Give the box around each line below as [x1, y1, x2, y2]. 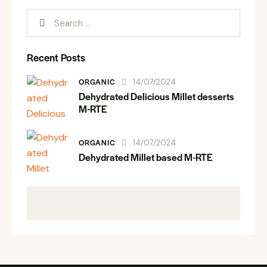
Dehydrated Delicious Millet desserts [79, 89, 234, 103]
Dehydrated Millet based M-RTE [79, 150, 213, 164]
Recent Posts [27, 50, 85, 65]
